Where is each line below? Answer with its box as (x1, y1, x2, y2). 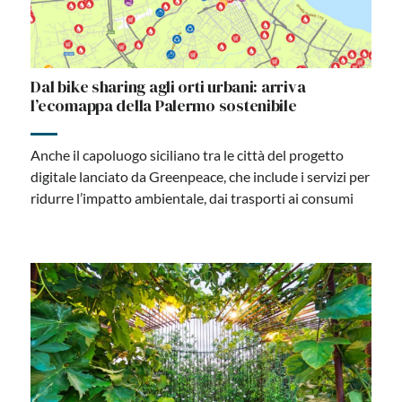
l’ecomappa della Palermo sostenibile (31, 93, 297, 117)
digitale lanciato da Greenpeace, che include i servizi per (31, 167, 371, 185)
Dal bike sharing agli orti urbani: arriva (31, 74, 306, 98)
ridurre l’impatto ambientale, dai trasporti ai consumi (31, 188, 354, 206)
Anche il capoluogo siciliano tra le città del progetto (31, 145, 345, 163)
